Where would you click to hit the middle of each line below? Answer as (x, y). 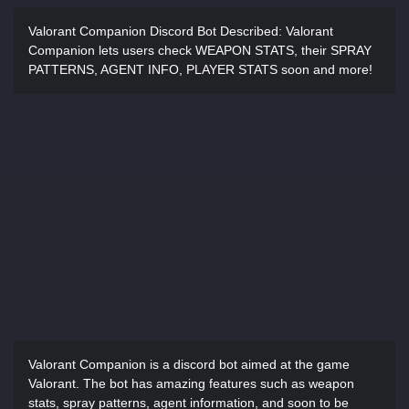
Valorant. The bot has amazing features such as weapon (191, 383)
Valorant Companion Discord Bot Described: (155, 31)
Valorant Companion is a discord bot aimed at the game (189, 364)
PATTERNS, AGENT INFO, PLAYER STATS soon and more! (200, 69)
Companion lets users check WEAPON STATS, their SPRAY (200, 50)
